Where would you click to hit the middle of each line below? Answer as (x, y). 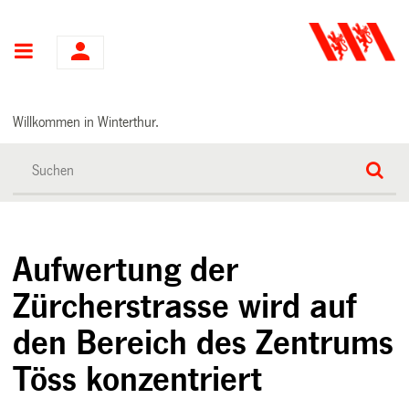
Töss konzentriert (138, 379)
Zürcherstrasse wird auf (185, 306)
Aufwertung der (126, 270)
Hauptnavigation (104, 52)
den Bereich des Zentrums (204, 343)
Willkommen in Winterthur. (86, 121)
